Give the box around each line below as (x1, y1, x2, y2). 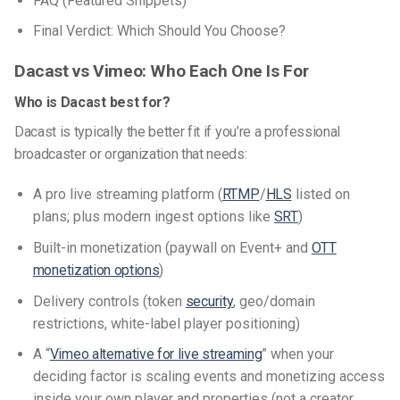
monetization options (32, 261, 160, 279)
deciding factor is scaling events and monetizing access (32, 368, 385, 386)
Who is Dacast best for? (14, 93, 171, 111)
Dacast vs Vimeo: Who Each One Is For (14, 60, 309, 81)
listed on (291, 186, 350, 204)
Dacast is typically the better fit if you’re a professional (14, 122, 341, 140)
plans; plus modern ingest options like (32, 208, 274, 226)
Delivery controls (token (32, 292, 186, 310)
